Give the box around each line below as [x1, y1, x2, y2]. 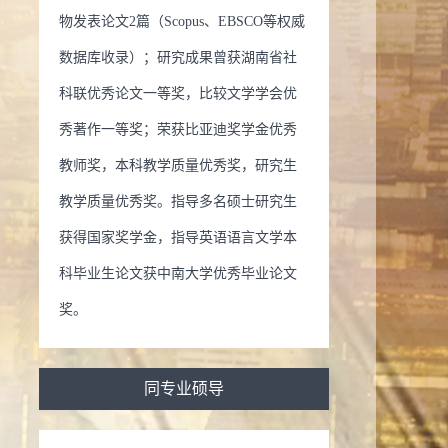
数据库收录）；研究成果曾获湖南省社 [59, 50, 297, 65]
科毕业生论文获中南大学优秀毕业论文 [59, 266, 297, 281]
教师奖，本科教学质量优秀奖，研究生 [59, 158, 297, 173]
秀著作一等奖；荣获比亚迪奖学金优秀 [59, 122, 297, 137]
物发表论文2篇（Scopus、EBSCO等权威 [59, 14, 305, 29]
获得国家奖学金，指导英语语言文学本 [59, 230, 297, 245]
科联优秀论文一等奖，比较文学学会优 [59, 86, 297, 101]
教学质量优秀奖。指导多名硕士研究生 [59, 194, 297, 209]
